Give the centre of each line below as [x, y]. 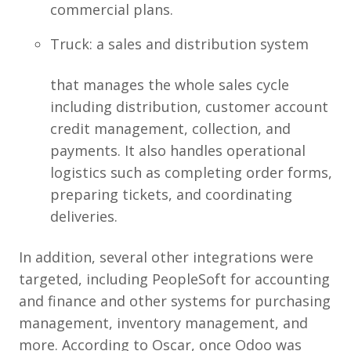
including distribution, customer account [189, 107]
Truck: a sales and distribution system [179, 44]
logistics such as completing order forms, [191, 172]
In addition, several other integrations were [166, 257]
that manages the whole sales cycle [170, 85]
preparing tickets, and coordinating [171, 194]
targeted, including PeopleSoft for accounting [174, 279]
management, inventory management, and [163, 323]
